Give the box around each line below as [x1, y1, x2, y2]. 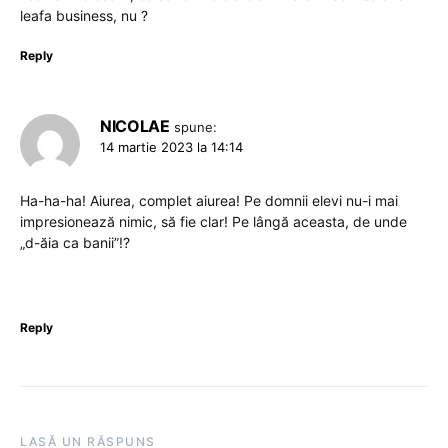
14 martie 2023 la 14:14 [100, 138, 243, 155]
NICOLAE [100, 115, 170, 136]
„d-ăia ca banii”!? [20, 233, 130, 251]
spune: [174, 118, 218, 135]
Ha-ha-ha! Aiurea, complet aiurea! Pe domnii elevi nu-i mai [20, 191, 398, 209]
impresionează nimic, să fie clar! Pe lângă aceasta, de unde [20, 212, 407, 230]
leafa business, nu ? [20, 6, 148, 24]
